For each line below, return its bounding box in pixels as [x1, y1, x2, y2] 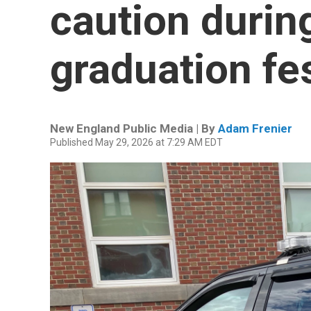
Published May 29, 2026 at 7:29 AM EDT [50, 137, 223, 148]
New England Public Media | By [50, 121, 218, 135]
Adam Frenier [218, 121, 292, 135]
